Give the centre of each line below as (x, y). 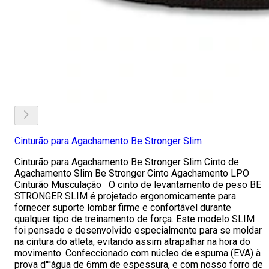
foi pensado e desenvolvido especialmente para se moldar (138, 230)
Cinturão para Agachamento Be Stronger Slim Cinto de (127, 162)
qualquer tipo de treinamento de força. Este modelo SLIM (134, 219)
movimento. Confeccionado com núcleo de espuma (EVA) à (138, 253)
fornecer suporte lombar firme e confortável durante (123, 207)
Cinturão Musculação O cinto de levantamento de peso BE (138, 185)
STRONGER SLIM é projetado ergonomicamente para (125, 196)
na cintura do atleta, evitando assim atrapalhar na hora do (132, 242)
